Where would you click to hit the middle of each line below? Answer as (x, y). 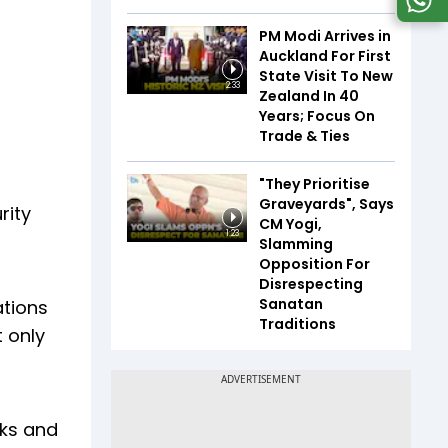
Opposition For (314, 264)
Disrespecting (311, 284)
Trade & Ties (304, 136)
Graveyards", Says (326, 204)
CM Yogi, (290, 224)
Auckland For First (325, 56)
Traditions (297, 324)
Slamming (296, 244)
